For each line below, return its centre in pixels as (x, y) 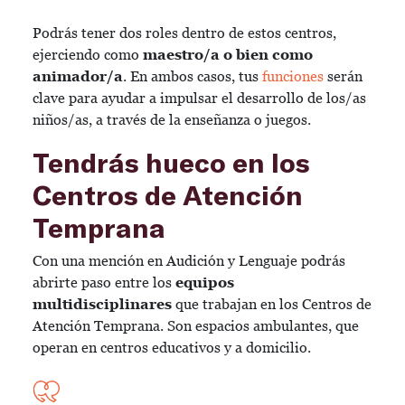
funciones (293, 76)
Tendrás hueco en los (171, 162)
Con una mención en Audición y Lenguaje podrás (189, 261)
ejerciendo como (88, 55)
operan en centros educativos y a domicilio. (174, 348)
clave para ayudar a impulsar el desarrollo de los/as (199, 98)
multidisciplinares (102, 304)
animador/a (78, 76)
